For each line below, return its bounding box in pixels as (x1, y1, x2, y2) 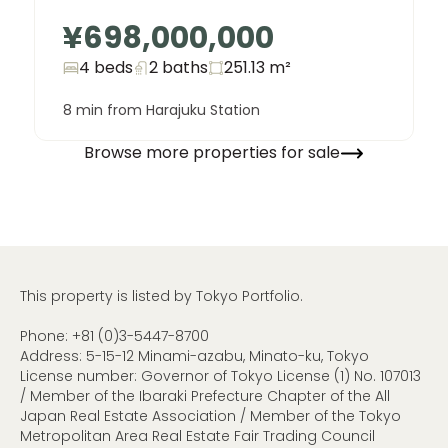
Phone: (20, 325, 72, 346)
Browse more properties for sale (84, 141, 340, 165)
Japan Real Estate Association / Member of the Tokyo (20, 405, 401, 426)
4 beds (79, 55, 133, 79)
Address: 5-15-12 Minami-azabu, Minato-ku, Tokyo (20, 345, 369, 366)
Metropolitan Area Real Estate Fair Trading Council (20, 425, 375, 446)
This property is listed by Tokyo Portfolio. (20, 285, 303, 306)
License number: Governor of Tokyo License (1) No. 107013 (20, 365, 421, 386)
